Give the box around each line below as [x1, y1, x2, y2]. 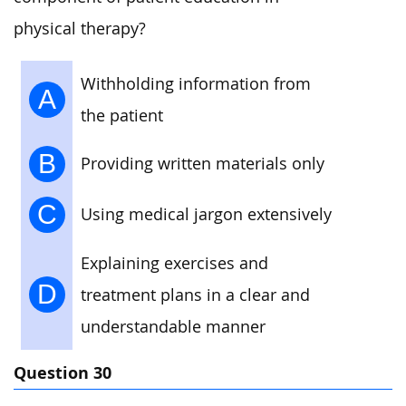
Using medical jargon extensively [81, 203, 332, 225]
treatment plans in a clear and [81, 284, 310, 305]
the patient [81, 104, 163, 126]
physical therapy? [14, 18, 146, 40]
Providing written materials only [81, 152, 324, 174]
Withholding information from [81, 72, 311, 94]
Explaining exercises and [81, 252, 268, 274]
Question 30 [14, 362, 111, 385]
